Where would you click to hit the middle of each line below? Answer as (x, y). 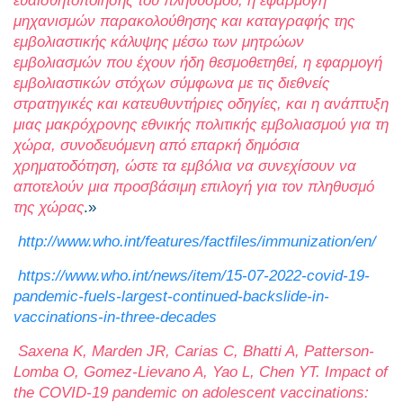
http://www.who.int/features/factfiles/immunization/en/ (197, 242)
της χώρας (49, 208)
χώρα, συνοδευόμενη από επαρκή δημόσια (157, 146)
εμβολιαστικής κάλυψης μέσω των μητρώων (159, 42)
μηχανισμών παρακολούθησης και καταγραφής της (184, 22)
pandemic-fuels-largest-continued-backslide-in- (171, 297)
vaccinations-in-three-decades (115, 318)
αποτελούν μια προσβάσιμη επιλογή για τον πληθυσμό (194, 187)
